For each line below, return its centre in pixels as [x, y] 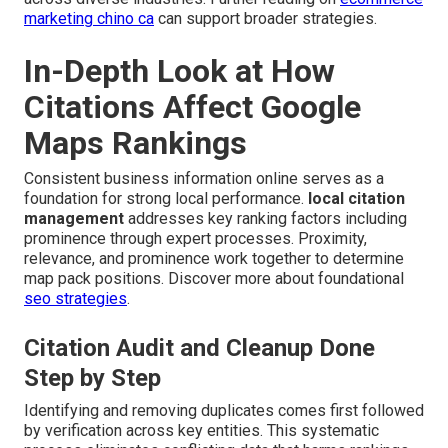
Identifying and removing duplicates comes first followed [224, 411]
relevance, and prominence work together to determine [214, 259]
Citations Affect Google [192, 107]
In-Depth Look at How [179, 71]
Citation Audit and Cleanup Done [199, 348]
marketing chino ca [89, 19]
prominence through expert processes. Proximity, [195, 239]
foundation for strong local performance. [166, 199]
